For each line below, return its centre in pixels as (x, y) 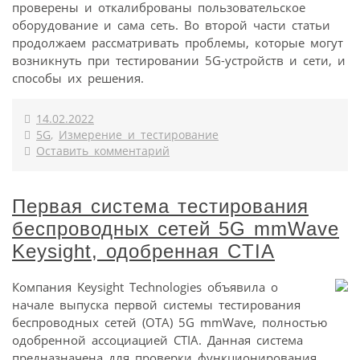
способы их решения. (78, 78)
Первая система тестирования (160, 206)
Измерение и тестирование (139, 135)
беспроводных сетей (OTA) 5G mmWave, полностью (170, 322)
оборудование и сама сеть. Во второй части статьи (171, 25)
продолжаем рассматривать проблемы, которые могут (178, 42)
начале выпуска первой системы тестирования (156, 304)
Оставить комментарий (103, 151)
